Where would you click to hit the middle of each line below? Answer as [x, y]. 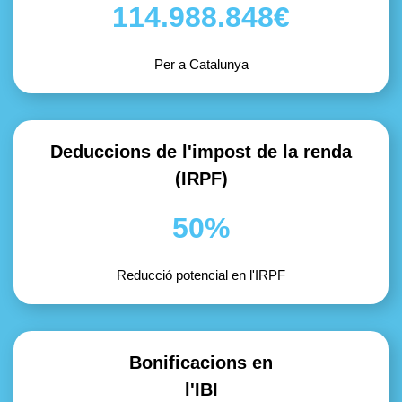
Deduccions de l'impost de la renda [201, 152]
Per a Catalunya [201, 64]
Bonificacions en [201, 363]
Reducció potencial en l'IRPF [201, 275]
